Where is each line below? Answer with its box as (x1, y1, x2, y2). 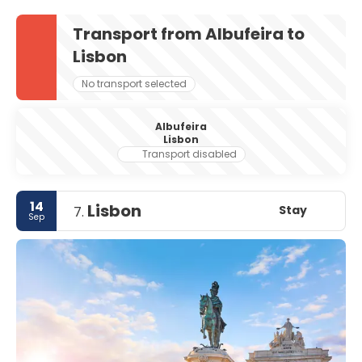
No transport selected (82, 76, 187, 90)
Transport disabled (141, 146, 237, 161)
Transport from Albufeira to (73, 22, 305, 45)
